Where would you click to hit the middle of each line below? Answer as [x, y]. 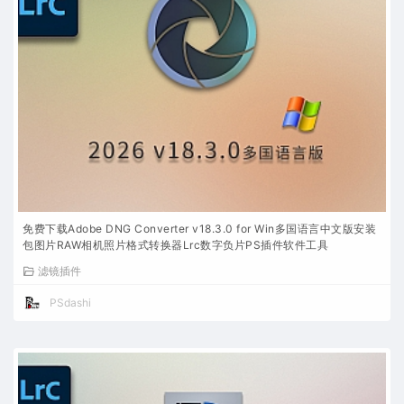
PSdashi [70, 303]
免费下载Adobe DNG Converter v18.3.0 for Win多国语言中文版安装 [199, 229]
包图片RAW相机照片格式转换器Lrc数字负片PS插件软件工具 [175, 245]
